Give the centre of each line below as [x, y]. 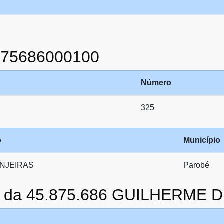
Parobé [196, 165]
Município [202, 140]
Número [156, 83]
